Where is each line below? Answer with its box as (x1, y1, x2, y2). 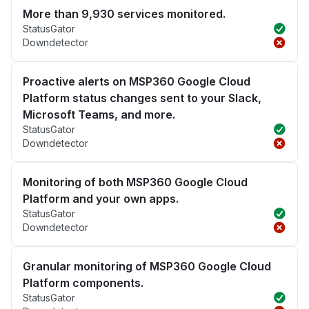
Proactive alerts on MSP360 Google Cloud (23, 74, 250, 89)
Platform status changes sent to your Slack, (23, 91, 261, 106)
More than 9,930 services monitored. (23, 7, 226, 21)
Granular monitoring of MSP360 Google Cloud (23, 259, 271, 274)
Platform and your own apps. (23, 192, 179, 206)
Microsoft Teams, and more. (23, 108, 175, 122)
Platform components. (23, 276, 143, 290)
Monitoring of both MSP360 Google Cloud (23, 175, 248, 190)
